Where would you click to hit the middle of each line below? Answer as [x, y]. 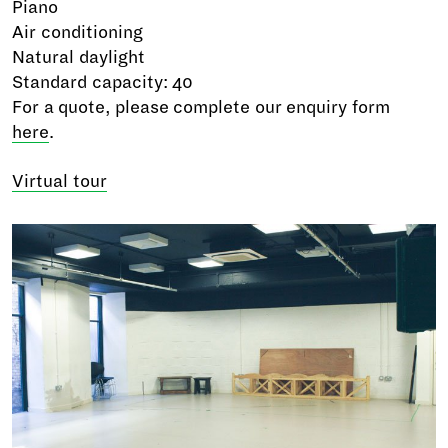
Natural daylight [78, 57]
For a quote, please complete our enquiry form [201, 107]
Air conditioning [77, 32]
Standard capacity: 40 [103, 82]
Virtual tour [59, 181]
